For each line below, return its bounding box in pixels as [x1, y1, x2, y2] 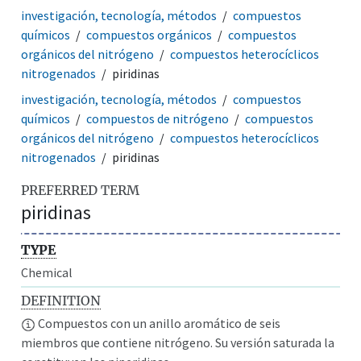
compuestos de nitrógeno [86, 110, 230, 127]
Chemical [21, 263, 73, 280]
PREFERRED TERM [21, 181, 140, 198]
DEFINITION [21, 292, 102, 309]
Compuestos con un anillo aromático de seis [35, 314, 281, 331]
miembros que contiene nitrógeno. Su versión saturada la [21, 334, 335, 351]
